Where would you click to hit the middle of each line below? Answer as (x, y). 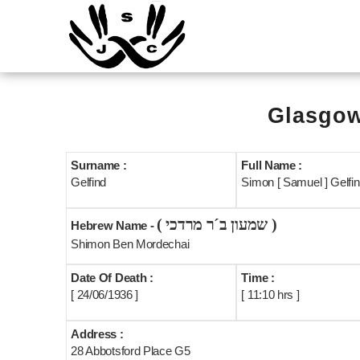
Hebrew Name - (114, 225)
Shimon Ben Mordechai (130, 244)
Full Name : (272, 165)
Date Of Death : (112, 278)
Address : (97, 334)
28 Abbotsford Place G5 (131, 351)
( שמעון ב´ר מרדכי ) (272, 224)
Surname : (99, 165)
